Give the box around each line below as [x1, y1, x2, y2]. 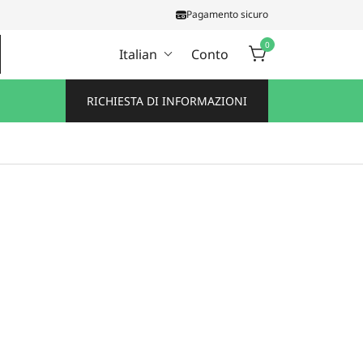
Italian [118, 45, 157, 63]
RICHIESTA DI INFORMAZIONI [87, 92, 247, 109]
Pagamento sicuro [186, 7, 268, 21]
